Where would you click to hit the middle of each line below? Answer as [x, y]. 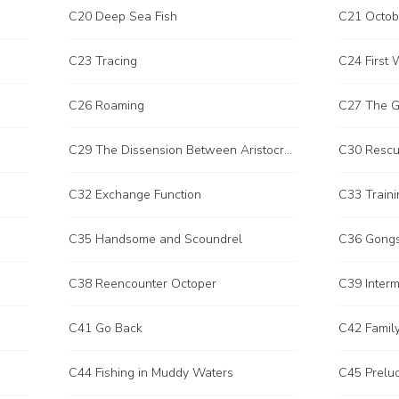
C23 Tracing [103, 61]
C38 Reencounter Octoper [142, 284]
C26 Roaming [106, 106]
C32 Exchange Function [135, 195]
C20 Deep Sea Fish [123, 16]
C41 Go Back [106, 328]
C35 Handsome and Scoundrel [155, 239]
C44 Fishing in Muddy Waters [151, 373]
